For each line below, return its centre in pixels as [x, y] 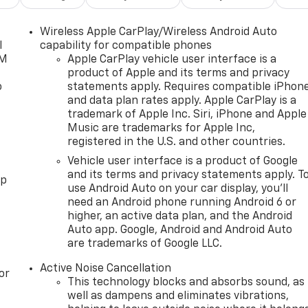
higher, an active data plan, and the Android [180, 216]
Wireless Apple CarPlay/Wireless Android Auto [159, 32]
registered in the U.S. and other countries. [177, 142]
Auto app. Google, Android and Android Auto [180, 230]
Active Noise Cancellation [106, 268]
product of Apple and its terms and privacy [179, 73]
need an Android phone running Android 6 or [182, 202]
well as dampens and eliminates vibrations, [178, 296]
